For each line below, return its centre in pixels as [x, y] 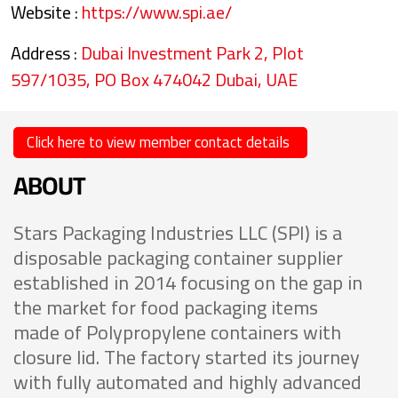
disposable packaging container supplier [178, 257]
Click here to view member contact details [158, 142]
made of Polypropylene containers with [177, 332]
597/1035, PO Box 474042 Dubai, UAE [154, 79]
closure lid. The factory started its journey [187, 357]
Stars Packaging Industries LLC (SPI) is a [178, 232]
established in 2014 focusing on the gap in [188, 282]
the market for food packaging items [166, 307]
